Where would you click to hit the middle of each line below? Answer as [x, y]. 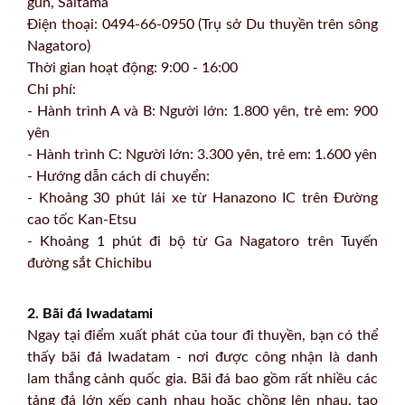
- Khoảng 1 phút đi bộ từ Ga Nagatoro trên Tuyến [202, 242]
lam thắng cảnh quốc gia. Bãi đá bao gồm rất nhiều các [202, 379]
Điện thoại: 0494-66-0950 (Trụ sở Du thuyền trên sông [202, 25]
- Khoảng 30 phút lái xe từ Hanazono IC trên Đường [202, 198]
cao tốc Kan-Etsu [82, 220]
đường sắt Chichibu [89, 264]
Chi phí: [52, 90]
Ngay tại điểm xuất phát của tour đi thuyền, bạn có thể [202, 336]
